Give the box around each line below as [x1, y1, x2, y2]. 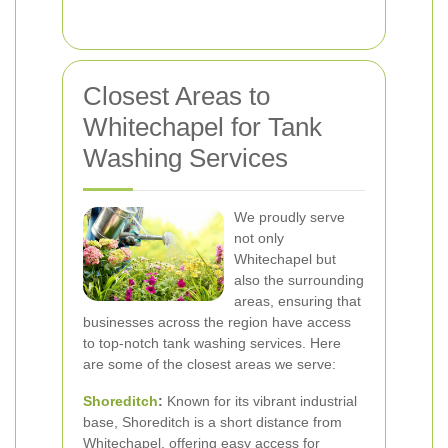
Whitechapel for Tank [83, 112, 322, 142]
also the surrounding [234, 272, 364, 288]
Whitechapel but [234, 251, 336, 267]
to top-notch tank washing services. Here [83, 335, 341, 351]
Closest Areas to [83, 81, 270, 111]
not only [234, 230, 284, 246]
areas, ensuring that [234, 293, 361, 309]
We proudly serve [234, 209, 345, 225]
